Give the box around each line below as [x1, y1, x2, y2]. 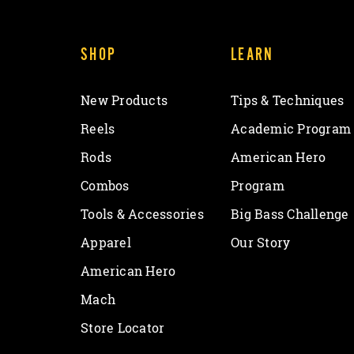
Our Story [231, 234, 291, 251]
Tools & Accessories [81, 205, 204, 223]
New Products [81, 92, 168, 109]
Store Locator [81, 319, 165, 337]
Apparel [81, 234, 131, 251]
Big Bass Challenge [231, 205, 349, 223]
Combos [81, 177, 130, 194]
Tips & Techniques [231, 92, 345, 109]
